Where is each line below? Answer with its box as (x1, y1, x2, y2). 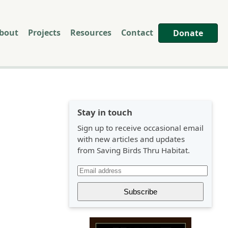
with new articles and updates (77, 134, 185, 144)
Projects (28, 26, 61, 38)
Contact (121, 26, 154, 38)
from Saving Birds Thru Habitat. (77, 145, 190, 155)
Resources (70, 26, 112, 38)
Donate (173, 27, 203, 39)
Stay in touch (77, 106, 132, 118)
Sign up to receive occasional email (77, 123, 204, 133)
